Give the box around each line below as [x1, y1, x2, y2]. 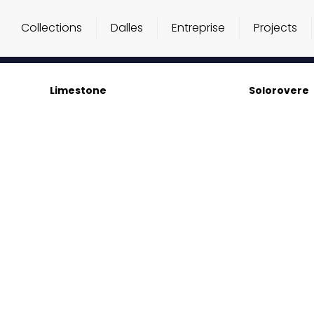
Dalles [111, 20, 143, 36]
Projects [254, 20, 297, 36]
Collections [21, 20, 82, 36]
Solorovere [248, 83, 309, 97]
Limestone [50, 83, 107, 97]
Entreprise [172, 20, 225, 36]
